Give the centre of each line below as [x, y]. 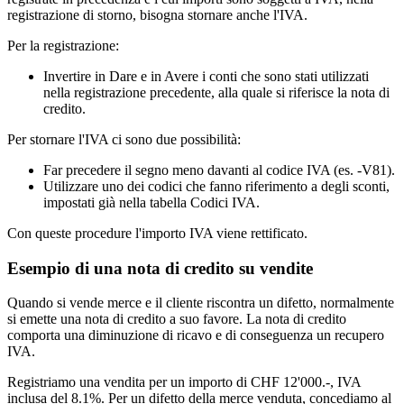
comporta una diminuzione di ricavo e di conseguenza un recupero [196, 335]
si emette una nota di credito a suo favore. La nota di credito [177, 319]
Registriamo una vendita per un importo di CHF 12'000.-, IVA [184, 382]
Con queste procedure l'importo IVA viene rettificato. [159, 233]
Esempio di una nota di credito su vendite [160, 268]
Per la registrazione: [63, 45]
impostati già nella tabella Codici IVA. [151, 202]
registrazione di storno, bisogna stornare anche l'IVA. [157, 14]
